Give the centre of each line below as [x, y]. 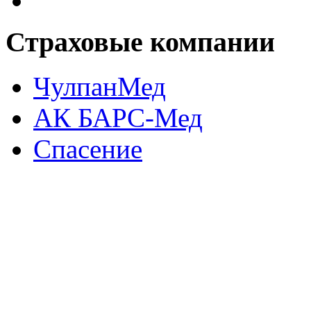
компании [209, 42]
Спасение [88, 149]
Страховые [74, 42]
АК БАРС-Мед [118, 118]
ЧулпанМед [100, 87]
